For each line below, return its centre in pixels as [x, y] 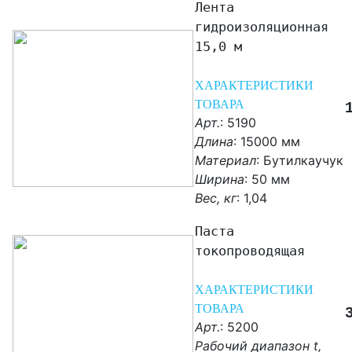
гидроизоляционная [262, 27]
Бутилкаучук [303, 161]
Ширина [220, 180]
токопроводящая [250, 251]
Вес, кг [216, 198]
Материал [225, 161]
